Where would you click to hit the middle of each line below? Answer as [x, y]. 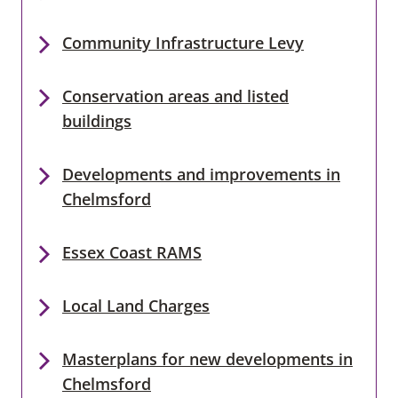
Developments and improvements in [201, 174]
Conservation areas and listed [175, 96]
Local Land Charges [136, 305]
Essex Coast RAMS [132, 252]
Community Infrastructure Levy [183, 42]
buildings [97, 120]
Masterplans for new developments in [207, 358]
